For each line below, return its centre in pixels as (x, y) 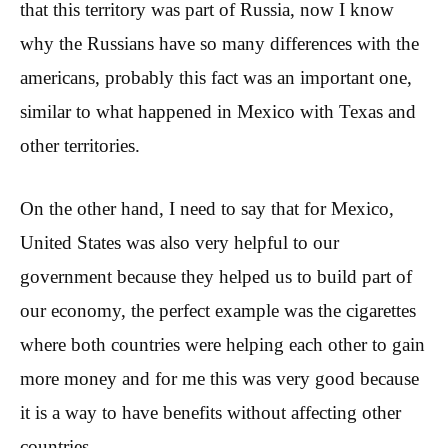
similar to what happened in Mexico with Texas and (218, 112)
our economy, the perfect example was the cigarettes (218, 310)
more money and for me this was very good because (219, 378)
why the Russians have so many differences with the (219, 44)
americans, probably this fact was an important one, (216, 78)
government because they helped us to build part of (216, 276)
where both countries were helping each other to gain (222, 344)
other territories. (80, 146)
